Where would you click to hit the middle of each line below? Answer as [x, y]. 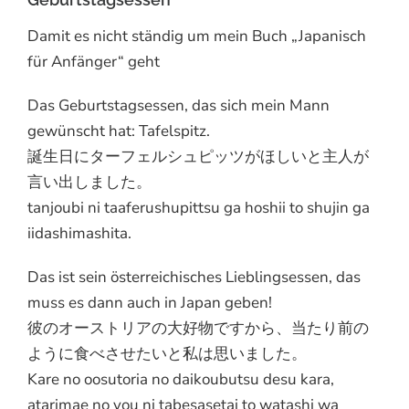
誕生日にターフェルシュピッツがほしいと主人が [198, 156]
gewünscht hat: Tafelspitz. [119, 131]
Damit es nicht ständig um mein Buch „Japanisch [197, 36]
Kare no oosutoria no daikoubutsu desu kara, [181, 379]
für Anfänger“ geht [94, 61]
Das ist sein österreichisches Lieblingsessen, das [194, 277]
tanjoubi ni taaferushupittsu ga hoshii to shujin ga [199, 207]
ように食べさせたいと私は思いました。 [167, 353]
